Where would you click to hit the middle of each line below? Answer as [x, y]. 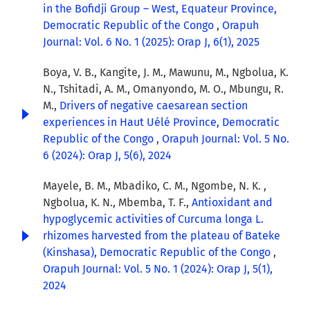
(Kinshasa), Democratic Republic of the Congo [158, 253]
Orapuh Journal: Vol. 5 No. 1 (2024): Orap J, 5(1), [158, 269]
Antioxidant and [232, 203]
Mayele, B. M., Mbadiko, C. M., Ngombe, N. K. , [155, 186]
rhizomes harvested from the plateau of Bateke [162, 236]
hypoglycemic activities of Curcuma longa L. [153, 219]
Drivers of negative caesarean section [154, 106]
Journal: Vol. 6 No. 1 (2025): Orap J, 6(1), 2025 [151, 42]
